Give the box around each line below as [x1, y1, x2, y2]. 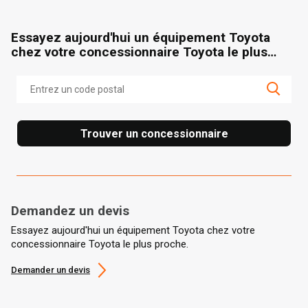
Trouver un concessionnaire [80, 126, 228, 140]
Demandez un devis [11, 202, 129, 219]
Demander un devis [11, 264, 90, 275]
